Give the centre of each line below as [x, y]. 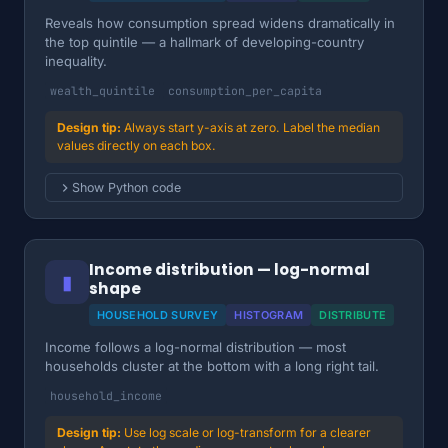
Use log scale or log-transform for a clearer [247, 432]
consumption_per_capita [245, 90]
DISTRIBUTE [353, 315]
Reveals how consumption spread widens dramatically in [220, 23]
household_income [106, 395]
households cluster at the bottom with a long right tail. [212, 366]
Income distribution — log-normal [229, 269]
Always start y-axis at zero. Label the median [252, 127]
